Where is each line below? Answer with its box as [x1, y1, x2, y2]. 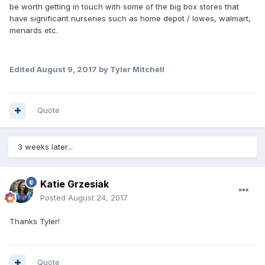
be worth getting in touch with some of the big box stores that [9, 2, 239, 12]
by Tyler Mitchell [97, 64, 164, 75]
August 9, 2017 [37, 64, 97, 75]
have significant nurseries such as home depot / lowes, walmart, [9, 14, 251, 24]
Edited [9, 64, 37, 75]
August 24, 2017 [68, 193, 128, 203]
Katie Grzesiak [40, 178, 109, 190]
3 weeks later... [18, 142, 73, 152]
